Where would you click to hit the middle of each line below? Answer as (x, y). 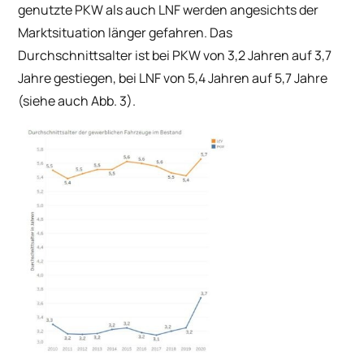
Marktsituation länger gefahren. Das (126, 33)
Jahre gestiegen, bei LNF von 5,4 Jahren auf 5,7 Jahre (173, 78)
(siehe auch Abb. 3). (77, 101)
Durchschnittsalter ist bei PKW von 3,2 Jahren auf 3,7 (175, 56)
